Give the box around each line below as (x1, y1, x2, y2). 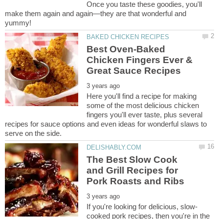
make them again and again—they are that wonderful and (5, 9, 186, 18)
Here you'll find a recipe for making (87, 92, 197, 101)
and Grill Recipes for (87, 165, 178, 176)
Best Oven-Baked (87, 44, 166, 55)
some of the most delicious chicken (87, 101, 199, 110)
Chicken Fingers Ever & (87, 55, 193, 66)
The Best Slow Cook (87, 154, 178, 165)
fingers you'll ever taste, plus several (87, 110, 203, 119)
